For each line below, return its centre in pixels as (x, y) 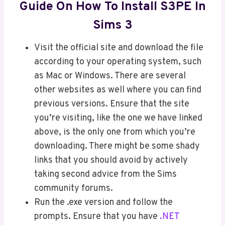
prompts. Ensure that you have (96, 217)
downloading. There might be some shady (117, 147)
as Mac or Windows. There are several (110, 76)
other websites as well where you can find (118, 90)
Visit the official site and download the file (119, 48)
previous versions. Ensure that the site (112, 104)
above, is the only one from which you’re (115, 133)
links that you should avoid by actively (111, 161)
